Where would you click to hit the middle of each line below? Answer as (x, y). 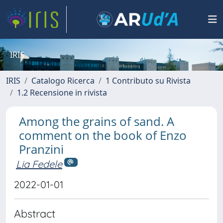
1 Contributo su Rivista (148, 81)
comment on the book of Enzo (103, 135)
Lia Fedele (39, 164)
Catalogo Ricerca (63, 81)
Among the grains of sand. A (97, 121)
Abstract (35, 213)
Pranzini (41, 149)
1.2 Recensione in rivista (62, 93)
